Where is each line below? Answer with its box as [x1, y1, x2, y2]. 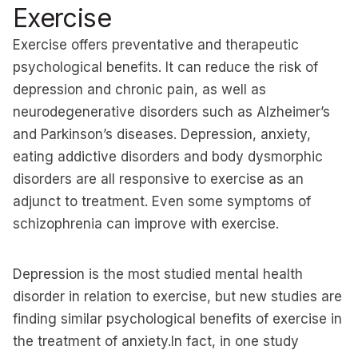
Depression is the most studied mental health [13, 266, 303, 282]
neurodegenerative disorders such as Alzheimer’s [13, 104, 330, 120]
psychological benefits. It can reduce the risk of [13, 59, 318, 75]
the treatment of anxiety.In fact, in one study [13, 333, 299, 349]
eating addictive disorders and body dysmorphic [13, 149, 323, 165]
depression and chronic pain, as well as [13, 82, 266, 97]
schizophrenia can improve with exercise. [13, 216, 279, 232]
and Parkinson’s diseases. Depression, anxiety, [13, 126, 311, 142]
